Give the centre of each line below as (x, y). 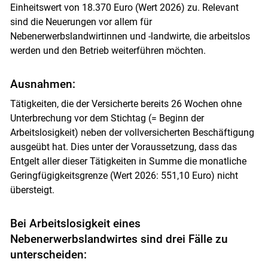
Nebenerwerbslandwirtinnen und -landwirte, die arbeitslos (130, 36)
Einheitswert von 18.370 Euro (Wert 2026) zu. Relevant (124, 7)
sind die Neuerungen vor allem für (81, 22)
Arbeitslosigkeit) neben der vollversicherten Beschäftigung (132, 132)
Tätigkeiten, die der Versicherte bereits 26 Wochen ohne (126, 103)
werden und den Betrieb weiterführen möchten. (108, 50)
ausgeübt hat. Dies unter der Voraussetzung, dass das (123, 147)
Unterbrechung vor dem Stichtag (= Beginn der (107, 118)
